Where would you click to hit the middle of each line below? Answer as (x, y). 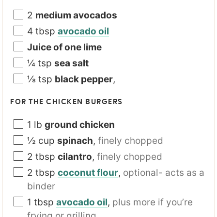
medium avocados (76, 15)
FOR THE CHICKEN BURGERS (67, 102)
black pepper (84, 79)
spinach (75, 140)
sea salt (71, 63)
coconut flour (88, 172)
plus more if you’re (153, 202)
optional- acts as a (164, 172)
